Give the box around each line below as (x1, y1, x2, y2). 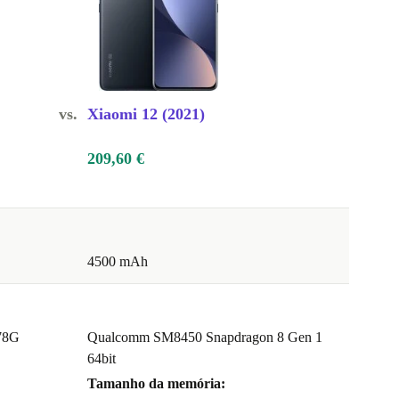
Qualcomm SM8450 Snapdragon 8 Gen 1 (87, 330, 322, 346)
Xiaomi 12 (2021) (87, 105, 205, 124)
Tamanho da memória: (87, 376, 225, 392)
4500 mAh (87, 254, 148, 270)
